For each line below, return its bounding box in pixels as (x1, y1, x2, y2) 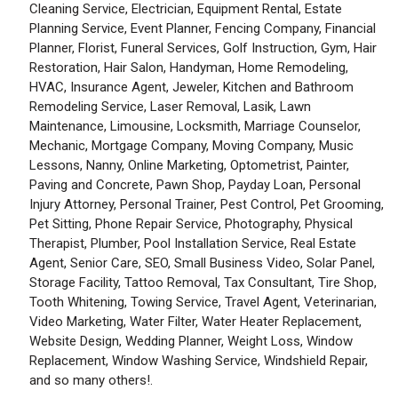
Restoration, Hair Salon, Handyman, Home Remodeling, (29, 59, 348, 76)
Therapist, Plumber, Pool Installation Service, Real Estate (29, 235, 356, 251)
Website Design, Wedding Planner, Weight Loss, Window (29, 332, 353, 349)
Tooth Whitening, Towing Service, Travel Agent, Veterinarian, (29, 293, 377, 310)
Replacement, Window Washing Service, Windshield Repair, (29, 352, 368, 369)
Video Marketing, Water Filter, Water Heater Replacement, (29, 313, 362, 330)
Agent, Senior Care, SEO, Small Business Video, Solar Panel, (29, 254, 375, 271)
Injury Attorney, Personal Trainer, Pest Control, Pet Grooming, (29, 195, 384, 212)
